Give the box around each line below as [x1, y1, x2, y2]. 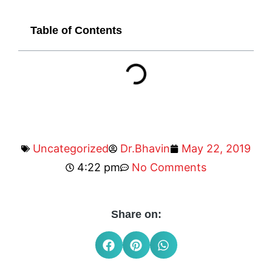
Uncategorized [33, 142, 109, 155]
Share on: [110, 208, 161, 220]
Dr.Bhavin [120, 142, 170, 155]
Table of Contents [30, 24, 122, 36]
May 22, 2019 [182, 142, 251, 155]
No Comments [132, 161, 206, 174]
